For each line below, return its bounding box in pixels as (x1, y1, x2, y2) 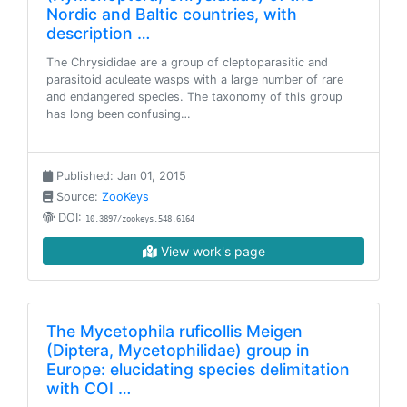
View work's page (156, 243, 265, 259)
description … (46, 24, 150, 43)
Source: (53, 190, 102, 203)
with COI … (46, 379, 131, 398)
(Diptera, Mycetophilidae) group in (46, 341, 310, 360)
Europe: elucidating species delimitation (46, 360, 350, 379)
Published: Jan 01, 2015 (53, 169, 186, 183)
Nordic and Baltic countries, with (46, 5, 297, 24)
